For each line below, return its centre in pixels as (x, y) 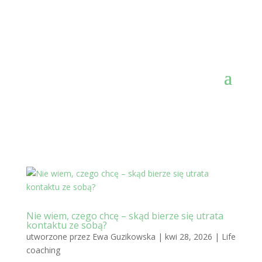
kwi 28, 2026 (188, 237)
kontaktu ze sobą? (66, 225)
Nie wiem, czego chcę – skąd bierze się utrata (125, 216)
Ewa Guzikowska (124, 237)
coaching (43, 250)
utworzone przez (59, 237)
